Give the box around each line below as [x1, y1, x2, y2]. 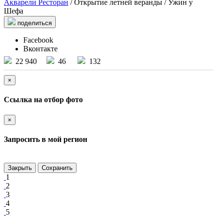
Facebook [23, 36, 53, 44]
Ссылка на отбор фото [4, 95, 83, 104]
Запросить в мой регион [4, 135, 87, 143]
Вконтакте [23, 45, 58, 53]
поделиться [17, 19, 52, 27]
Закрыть [8, 164, 32, 172]
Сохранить [42, 164, 73, 172]
